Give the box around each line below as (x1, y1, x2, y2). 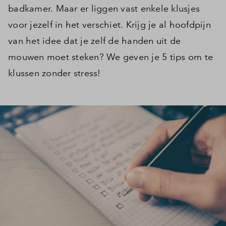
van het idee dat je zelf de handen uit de (8, 35, 181, 46)
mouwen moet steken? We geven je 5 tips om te (8, 51, 213, 63)
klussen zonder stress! (8, 68, 101, 79)
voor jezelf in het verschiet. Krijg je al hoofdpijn (8, 19, 211, 30)
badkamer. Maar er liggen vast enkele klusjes (8, 3, 200, 14)
